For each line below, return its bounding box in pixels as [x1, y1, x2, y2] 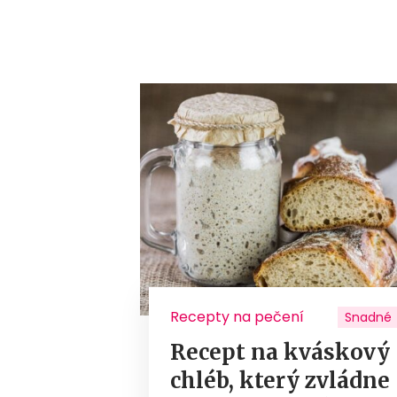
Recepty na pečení [170, 307, 305, 328]
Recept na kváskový [170, 339, 391, 367]
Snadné [345, 308, 393, 327]
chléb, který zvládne [170, 367, 391, 395]
